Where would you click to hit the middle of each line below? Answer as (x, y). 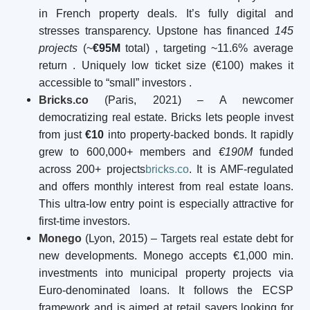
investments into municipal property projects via (166, 273)
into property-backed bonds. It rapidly (199, 135)
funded (273, 152)
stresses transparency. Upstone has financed (157, 31)
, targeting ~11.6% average (225, 48)
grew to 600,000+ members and (129, 152)
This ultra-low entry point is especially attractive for (166, 204)
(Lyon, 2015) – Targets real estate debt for (188, 238)
